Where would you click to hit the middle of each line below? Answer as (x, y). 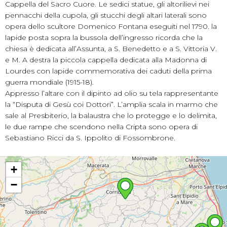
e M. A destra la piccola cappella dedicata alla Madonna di (106, 60)
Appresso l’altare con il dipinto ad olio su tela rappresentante (112, 93)
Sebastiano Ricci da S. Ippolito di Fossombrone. (91, 138)
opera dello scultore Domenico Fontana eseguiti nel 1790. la (111, 26)
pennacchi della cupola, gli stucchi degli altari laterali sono (106, 15)
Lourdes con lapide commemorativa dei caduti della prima (108, 71)
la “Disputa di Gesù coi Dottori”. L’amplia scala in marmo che (111, 104)
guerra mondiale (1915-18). (49, 82)
